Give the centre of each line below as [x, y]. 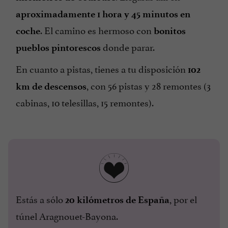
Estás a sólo [40, 198]
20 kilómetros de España [117, 199]
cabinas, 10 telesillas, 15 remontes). [85, 102]
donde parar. [128, 46]
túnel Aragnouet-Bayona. [67, 215]
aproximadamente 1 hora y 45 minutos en [103, 14]
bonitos [170, 31]
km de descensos [51, 86]
